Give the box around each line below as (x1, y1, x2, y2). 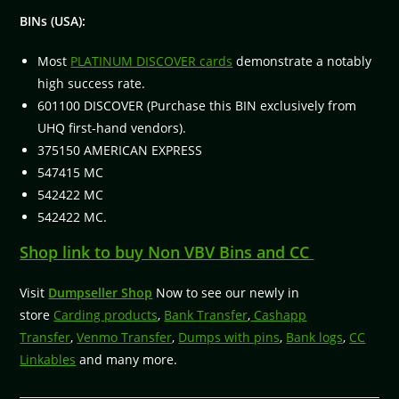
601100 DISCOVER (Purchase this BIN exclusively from (37, 96, 357, 114)
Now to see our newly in (152, 283, 300, 301)
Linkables (20, 350, 77, 368)
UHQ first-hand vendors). (37, 118, 187, 136)
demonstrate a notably (232, 52, 372, 69)
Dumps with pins (178, 328, 281, 346)
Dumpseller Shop (48, 283, 153, 301)
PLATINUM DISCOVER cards (70, 52, 233, 69)
